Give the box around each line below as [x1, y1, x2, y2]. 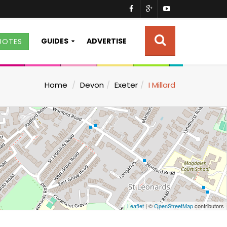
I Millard [148, 80, 175, 90]
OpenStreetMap [154, 202, 193, 210]
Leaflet [127, 202, 144, 210]
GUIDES [41, 36, 68, 46]
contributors [193, 202, 224, 210]
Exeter [115, 80, 138, 90]
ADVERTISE [87, 36, 127, 46]
